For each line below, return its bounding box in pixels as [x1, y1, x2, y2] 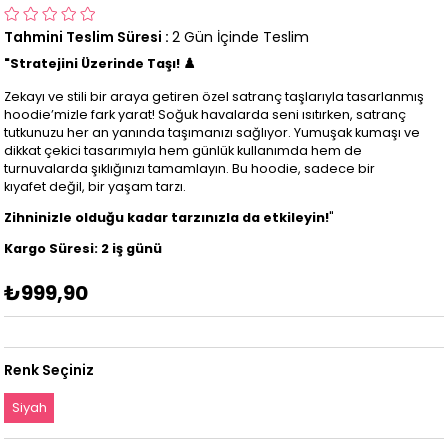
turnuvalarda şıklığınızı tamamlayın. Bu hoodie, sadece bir [4, 160, 376, 178]
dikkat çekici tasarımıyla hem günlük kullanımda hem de [4, 142, 363, 160]
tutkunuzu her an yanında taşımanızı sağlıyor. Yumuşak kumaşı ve [4, 124, 421, 142]
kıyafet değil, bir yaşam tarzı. [4, 178, 187, 196]
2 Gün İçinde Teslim [172, 26, 310, 47]
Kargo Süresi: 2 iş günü [4, 239, 163, 257]
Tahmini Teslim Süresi [4, 26, 163, 47]
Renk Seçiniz [4, 359, 95, 380]
